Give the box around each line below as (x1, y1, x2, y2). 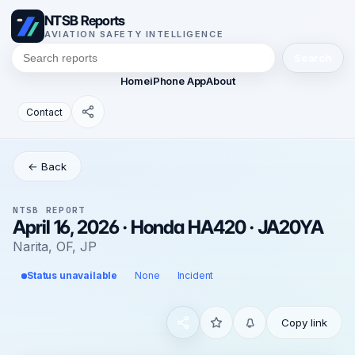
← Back (28, 160, 67, 173)
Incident (177, 269, 214, 281)
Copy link (281, 316, 327, 329)
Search (293, 52, 332, 64)
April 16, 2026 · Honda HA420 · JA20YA (13, 216, 324, 239)
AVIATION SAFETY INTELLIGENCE (44, 29, 224, 40)
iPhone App (149, 74, 207, 87)
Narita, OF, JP (13, 239, 97, 254)
